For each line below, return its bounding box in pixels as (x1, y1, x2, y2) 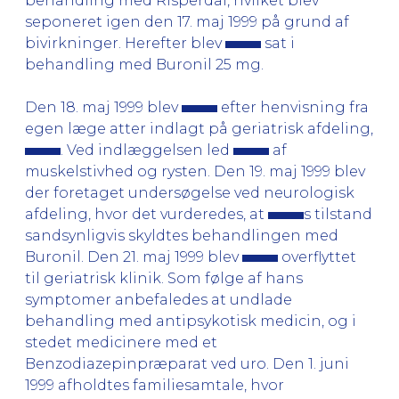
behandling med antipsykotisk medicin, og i (25, 312, 356, 330)
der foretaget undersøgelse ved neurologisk (25, 183, 354, 201)
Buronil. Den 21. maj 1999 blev (25, 248, 242, 265)
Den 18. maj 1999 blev (25, 98, 182, 116)
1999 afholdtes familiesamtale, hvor (25, 376, 284, 394)
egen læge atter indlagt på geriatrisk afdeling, (25, 119, 373, 137)
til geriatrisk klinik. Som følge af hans (25, 269, 303, 287)
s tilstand (304, 205, 372, 223)
